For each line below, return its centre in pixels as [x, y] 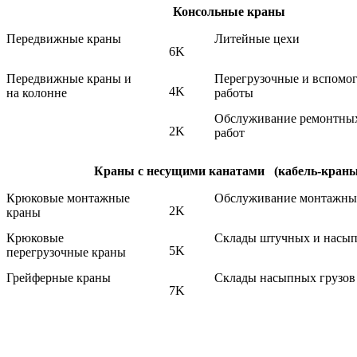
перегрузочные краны [66, 253]
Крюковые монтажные [68, 198]
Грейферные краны [59, 278]
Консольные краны [229, 12]
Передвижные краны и [69, 79]
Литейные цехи [257, 39]
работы [234, 93]
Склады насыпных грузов [285, 278]
